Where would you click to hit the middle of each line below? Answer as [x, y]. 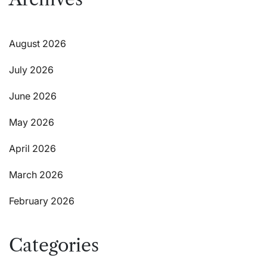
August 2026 [38, 43]
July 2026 [31, 69]
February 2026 [42, 201]
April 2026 [32, 148]
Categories [54, 245]
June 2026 [33, 96]
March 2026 [36, 174]
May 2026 [32, 122]
